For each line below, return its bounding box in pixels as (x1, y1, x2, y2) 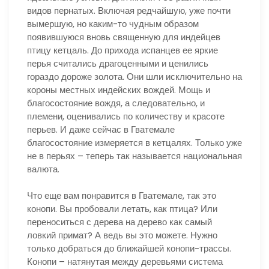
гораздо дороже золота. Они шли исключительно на (27, 70, 242, 83)
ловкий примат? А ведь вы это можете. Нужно (27, 229, 217, 241)
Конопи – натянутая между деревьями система (27, 255, 223, 268)
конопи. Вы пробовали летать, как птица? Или (27, 202, 217, 215)
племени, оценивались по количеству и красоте (27, 109, 225, 122)
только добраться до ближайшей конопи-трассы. (27, 242, 231, 255)
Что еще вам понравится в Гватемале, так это (27, 189, 216, 202)
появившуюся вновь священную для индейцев (27, 30, 220, 43)
